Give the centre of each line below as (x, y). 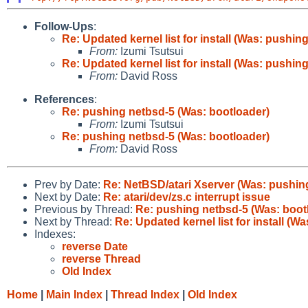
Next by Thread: (75, 221)
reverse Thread (101, 258)
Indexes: (55, 234)
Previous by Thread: (85, 209)
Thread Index (145, 294)
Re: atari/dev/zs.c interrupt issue (187, 197)
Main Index (74, 294)
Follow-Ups (64, 26)
